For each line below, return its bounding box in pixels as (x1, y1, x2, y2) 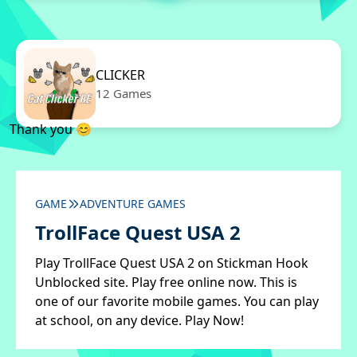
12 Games (96, 85, 151, 101)
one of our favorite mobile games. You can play (35, 292, 319, 310)
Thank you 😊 (10, 120, 92, 138)
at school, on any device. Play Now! (35, 312, 244, 329)
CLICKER (96, 66, 145, 84)
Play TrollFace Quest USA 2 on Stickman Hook (35, 254, 308, 272)
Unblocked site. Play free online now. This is (35, 273, 297, 291)
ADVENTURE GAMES (80, 196, 186, 211)
